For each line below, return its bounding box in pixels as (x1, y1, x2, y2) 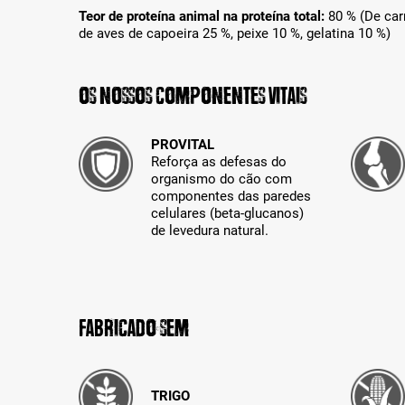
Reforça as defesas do (151, 154, 287, 171)
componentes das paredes (151, 188, 312, 205)
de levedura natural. (151, 222, 269, 240)
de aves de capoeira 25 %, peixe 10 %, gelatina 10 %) (79, 25, 391, 42)
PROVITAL (151, 137, 215, 154)
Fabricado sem (79, 315, 189, 343)
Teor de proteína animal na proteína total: (79, 8, 328, 25)
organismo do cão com (151, 171, 293, 188)
